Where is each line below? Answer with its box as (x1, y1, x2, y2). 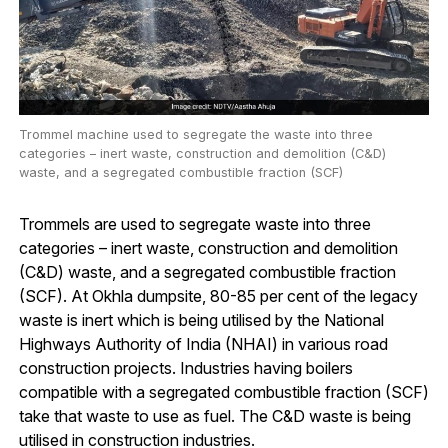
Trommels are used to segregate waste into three (18, 214, 371, 235)
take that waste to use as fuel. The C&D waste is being (18, 406, 411, 427)
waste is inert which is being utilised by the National (18, 310, 384, 331)
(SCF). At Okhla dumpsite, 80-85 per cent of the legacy (18, 286, 418, 307)
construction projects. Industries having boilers (18, 358, 353, 379)
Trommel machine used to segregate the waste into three (18, 127, 373, 143)
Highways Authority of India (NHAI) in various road (18, 334, 388, 355)
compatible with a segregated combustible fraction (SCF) (18, 382, 429, 403)
